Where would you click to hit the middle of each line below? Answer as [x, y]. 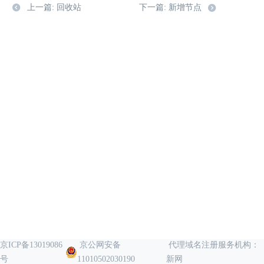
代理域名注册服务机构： [213, 245]
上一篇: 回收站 [54, 7]
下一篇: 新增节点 [170, 7]
